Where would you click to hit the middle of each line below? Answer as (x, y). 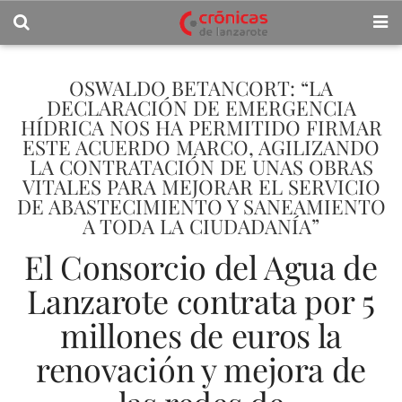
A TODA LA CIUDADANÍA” (201, 226)
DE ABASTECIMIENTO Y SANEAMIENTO (201, 206)
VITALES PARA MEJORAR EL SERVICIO (201, 187)
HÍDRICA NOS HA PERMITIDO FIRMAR (201, 127)
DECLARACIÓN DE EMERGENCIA (201, 108)
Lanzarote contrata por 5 (201, 301)
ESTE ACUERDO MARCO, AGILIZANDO (201, 147)
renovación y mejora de (201, 369)
